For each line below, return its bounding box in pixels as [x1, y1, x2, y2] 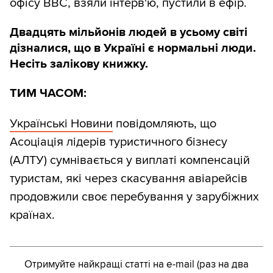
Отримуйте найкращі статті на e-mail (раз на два [24, 258, 249, 271]
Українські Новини [10, 116, 113, 132]
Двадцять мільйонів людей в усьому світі [10, 25, 247, 40]
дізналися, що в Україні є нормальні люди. [10, 41, 256, 56]
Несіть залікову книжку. [10, 57, 148, 72]
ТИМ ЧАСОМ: [10, 86, 87, 101]
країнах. [10, 208, 55, 223]
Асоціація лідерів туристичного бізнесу [10, 135, 227, 150]
